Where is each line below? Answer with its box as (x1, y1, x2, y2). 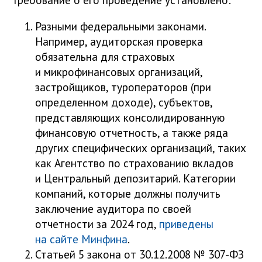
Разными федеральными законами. (35, 19, 206, 34)
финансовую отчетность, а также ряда (35, 125, 228, 140)
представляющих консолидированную (35, 110, 225, 125)
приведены (159, 216, 213, 232)
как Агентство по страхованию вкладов (35, 156, 233, 171)
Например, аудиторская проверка (35, 34, 203, 49)
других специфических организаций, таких (35, 140, 246, 156)
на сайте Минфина (35, 232, 127, 247)
